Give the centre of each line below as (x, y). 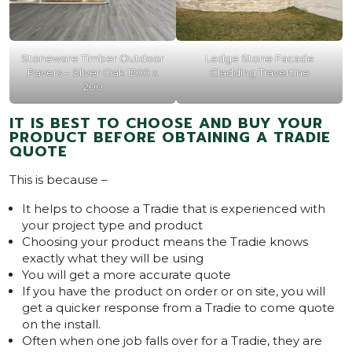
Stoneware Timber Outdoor (93, 58)
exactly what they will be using (113, 258)
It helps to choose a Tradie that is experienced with (174, 208)
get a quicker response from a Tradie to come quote (178, 307)
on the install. (63, 324)
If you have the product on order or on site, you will (174, 291)
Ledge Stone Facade (259, 58)
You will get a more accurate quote (126, 274)
